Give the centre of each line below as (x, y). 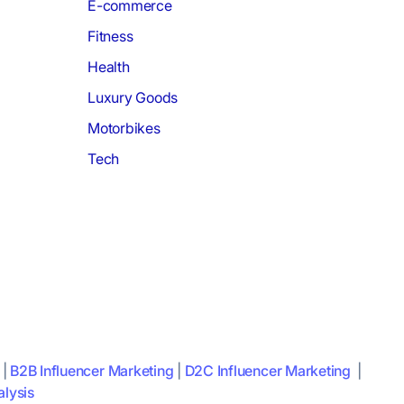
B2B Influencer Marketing (92, 371)
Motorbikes (124, 129)
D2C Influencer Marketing (267, 371)
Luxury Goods (133, 98)
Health (109, 67)
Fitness (110, 37)
